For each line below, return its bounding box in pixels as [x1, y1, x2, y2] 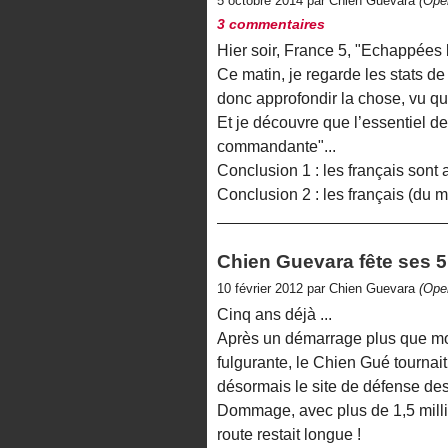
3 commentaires [217, 15, 325, 32]
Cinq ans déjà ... [217, 306, 332, 324]
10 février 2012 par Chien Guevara [217, 281, 419, 297]
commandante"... [217, 138, 336, 156]
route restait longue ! [217, 426, 361, 444]
